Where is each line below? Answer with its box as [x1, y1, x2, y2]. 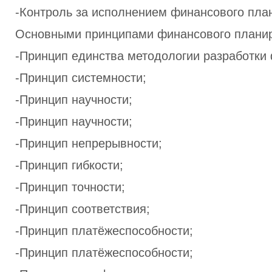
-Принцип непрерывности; [15, 137, 162, 150]
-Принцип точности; [15, 180, 125, 194]
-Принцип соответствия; [15, 202, 150, 216]
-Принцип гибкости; [15, 158, 123, 172]
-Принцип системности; [15, 71, 146, 84]
